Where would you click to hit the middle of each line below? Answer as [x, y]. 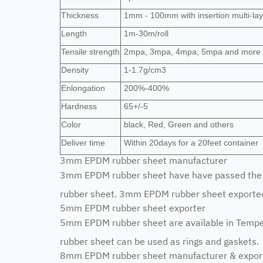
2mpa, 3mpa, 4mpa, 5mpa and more [191, 52]
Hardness [79, 106]
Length [74, 33]
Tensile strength [90, 52]
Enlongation [83, 88]
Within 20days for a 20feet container [191, 143]
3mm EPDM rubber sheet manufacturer [145, 160]
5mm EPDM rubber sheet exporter [134, 207]
